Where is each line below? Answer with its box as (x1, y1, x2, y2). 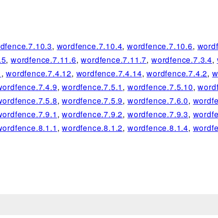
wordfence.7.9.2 (62, 109, 123, 120)
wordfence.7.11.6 (11, 54, 76, 66)
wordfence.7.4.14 (76, 68, 142, 79)
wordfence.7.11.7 (81, 54, 147, 66)
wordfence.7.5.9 (62, 95, 123, 107)
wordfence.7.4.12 (6, 68, 72, 79)
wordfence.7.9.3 (127, 109, 188, 120)
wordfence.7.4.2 (146, 68, 208, 79)
